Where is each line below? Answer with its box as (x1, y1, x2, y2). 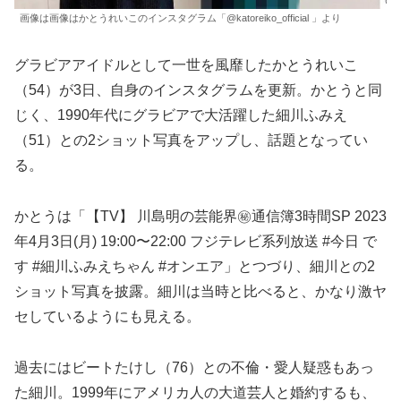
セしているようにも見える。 (14, 308, 200, 324)
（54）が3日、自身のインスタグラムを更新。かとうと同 (14, 82, 382, 98)
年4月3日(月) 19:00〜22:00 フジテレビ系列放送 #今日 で (14, 233, 377, 249)
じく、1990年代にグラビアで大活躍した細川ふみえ (14, 107, 347, 124)
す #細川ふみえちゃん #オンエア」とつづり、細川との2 (14, 258, 375, 274)
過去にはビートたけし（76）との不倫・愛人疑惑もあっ (14, 359, 374, 375)
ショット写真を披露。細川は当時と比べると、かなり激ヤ (14, 283, 387, 299)
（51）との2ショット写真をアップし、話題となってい (14, 132, 368, 149)
